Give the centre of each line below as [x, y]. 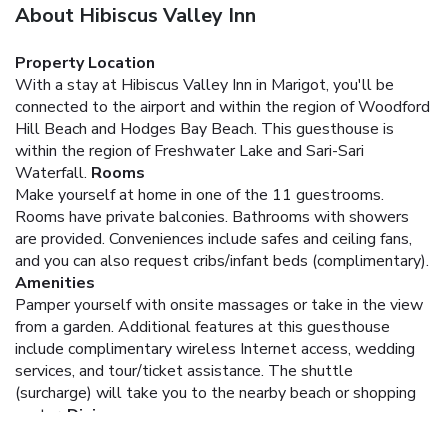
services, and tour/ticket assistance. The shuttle [184, 370]
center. [39, 414]
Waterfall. [51, 172]
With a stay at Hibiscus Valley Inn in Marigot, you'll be [204, 84]
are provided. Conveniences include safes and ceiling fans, [213, 238]
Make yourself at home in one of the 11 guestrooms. [199, 194]
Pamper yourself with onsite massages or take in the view [219, 304]
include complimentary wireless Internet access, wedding [215, 348]
